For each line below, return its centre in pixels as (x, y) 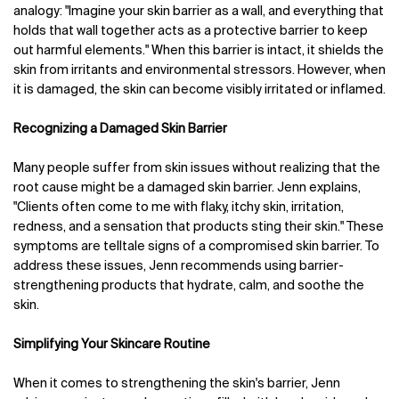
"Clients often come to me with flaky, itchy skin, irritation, (179, 208)
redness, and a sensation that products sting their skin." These (199, 228)
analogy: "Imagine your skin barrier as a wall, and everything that (199, 12)
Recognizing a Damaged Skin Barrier (120, 130)
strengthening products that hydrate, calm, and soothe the (189, 286)
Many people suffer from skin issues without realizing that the (197, 169)
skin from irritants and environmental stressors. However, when (199, 71)
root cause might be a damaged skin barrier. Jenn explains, (187, 188)
